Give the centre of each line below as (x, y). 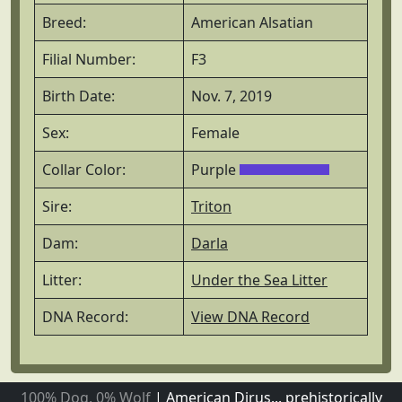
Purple (215, 169)
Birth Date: (79, 96)
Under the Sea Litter (259, 280)
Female (215, 132)
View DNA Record (250, 316)
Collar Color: (84, 169)
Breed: (64, 22)
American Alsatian (252, 22)
